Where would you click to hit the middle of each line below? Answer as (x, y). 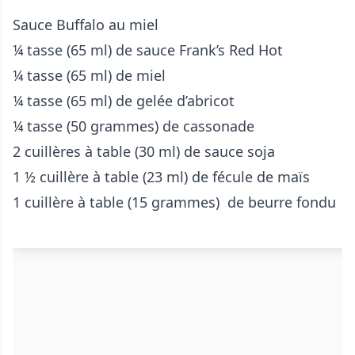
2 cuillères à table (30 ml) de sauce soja (144, 152)
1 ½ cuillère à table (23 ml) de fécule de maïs (161, 177)
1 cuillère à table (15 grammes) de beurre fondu (174, 202)
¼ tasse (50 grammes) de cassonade (134, 126)
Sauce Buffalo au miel (86, 25)
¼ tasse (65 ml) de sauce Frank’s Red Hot (148, 50)
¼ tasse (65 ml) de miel (89, 76)
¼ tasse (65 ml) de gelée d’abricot (124, 101)
